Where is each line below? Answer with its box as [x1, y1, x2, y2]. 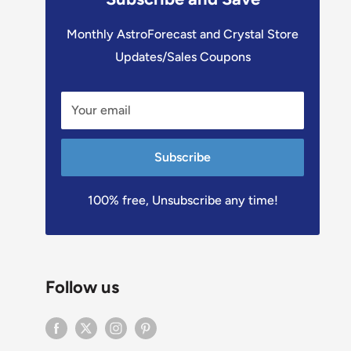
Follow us [45, 276, 119, 298]
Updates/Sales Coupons [114, 49, 251, 64]
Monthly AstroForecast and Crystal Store [67, 26, 299, 42]
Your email [71, 102, 131, 118]
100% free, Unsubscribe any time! [87, 192, 278, 208]
